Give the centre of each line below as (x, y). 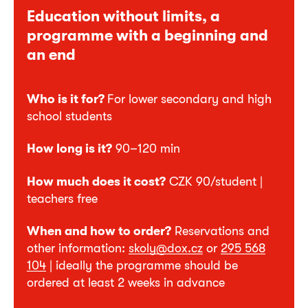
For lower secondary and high (189, 98)
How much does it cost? (96, 181)
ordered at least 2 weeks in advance (126, 282)
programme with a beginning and (147, 35)
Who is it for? (67, 98)
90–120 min (146, 148)
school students (69, 115)
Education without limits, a (123, 15)
